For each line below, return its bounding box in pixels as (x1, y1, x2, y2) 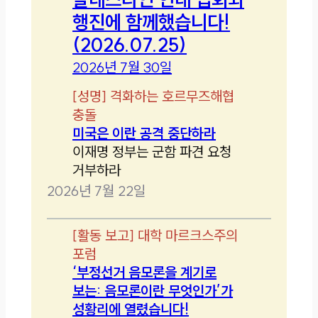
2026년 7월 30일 (72, 57, 172, 76)
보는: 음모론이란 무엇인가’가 (72, 281, 234, 300)
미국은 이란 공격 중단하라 (72, 124, 216, 142)
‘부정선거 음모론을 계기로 (72, 263, 217, 281)
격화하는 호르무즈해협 (110, 87, 235, 105)
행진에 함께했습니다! (72, 9, 231, 34)
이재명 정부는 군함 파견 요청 (72, 142, 232, 160)
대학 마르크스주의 (138, 226, 238, 244)
